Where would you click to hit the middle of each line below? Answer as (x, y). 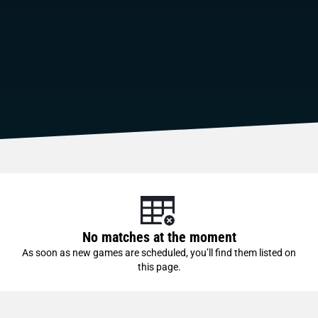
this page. (159, 267)
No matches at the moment (159, 237)
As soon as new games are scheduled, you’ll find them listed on (159, 253)
